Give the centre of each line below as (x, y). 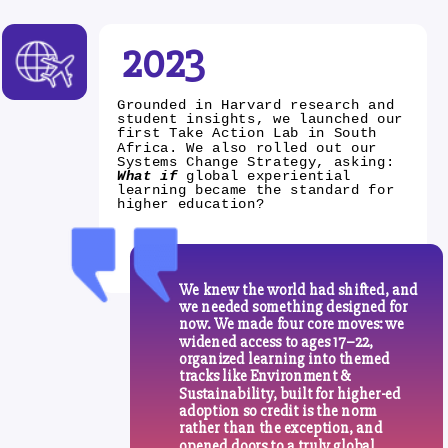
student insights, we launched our (259, 118)
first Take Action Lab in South (246, 133)
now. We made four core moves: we (292, 324)
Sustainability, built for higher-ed (290, 393)
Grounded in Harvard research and (255, 104)
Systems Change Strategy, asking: (255, 161)
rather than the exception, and (281, 428)
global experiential (264, 175)
